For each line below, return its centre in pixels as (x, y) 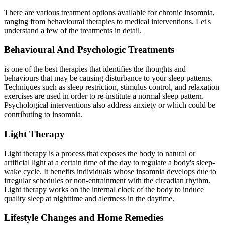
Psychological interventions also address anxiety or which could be (110, 105)
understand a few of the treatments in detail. (73, 30)
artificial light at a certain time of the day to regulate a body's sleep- (109, 162)
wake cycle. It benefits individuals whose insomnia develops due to (110, 171)
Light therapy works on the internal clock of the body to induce (104, 189)
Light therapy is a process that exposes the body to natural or (100, 153)
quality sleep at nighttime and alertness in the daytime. (89, 198)
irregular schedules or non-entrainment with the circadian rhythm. (107, 180)
